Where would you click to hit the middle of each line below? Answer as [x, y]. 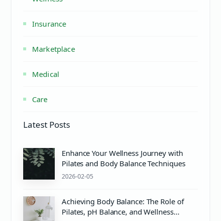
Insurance [49, 24]
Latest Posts [47, 125]
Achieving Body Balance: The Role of [123, 201]
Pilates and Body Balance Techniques [124, 163]
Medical [46, 74]
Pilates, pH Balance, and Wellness [118, 212]
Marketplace [54, 49]
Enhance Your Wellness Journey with [122, 153]
